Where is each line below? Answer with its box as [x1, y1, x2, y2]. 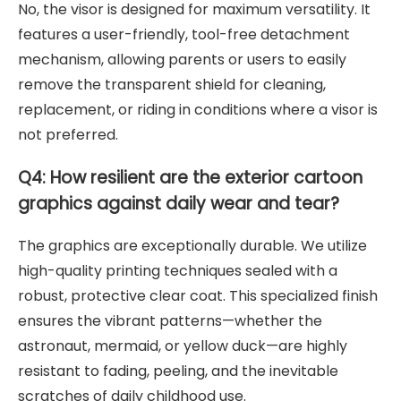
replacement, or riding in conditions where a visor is [18, 99, 378, 121]
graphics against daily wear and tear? [18, 192, 339, 217]
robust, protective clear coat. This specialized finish [18, 285, 378, 306]
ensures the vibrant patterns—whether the [18, 310, 322, 331]
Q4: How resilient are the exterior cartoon [18, 166, 363, 191]
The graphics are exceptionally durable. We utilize [18, 235, 367, 256]
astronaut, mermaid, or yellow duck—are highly [18, 335, 347, 356]
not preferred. [18, 124, 118, 146]
